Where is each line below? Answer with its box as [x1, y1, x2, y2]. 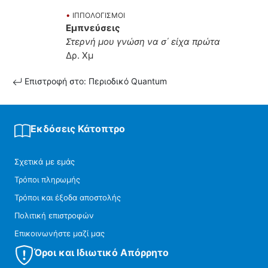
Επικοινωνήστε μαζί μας [14, 229, 105, 239]
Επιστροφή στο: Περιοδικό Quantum [22, 76, 167, 87]
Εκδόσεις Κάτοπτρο [31, 123, 125, 135]
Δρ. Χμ [66, 50, 93, 62]
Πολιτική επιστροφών [14, 211, 94, 221]
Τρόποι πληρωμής [14, 175, 80, 185]
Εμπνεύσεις [66, 22, 120, 34]
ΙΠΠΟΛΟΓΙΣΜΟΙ [72, 11, 125, 20]
